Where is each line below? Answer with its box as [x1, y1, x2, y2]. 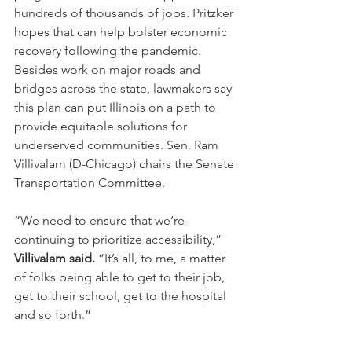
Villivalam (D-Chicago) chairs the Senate [14, 156, 237, 172]
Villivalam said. [14, 251, 95, 266]
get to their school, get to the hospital [14, 288, 229, 304]
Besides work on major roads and [14, 62, 203, 78]
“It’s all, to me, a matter [95, 251, 229, 266]
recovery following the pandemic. [14, 43, 201, 59]
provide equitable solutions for [14, 119, 190, 134]
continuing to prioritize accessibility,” [14, 232, 225, 247]
